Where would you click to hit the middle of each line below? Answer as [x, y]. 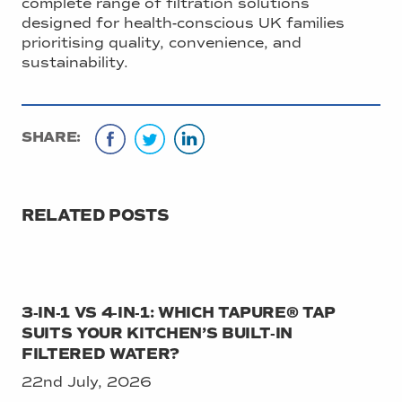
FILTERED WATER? [100, 354]
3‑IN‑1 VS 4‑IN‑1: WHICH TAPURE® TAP [179, 312]
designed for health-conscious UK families [183, 22]
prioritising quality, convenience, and [162, 42]
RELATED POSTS [95, 215]
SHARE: [52, 137]
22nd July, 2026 [87, 381]
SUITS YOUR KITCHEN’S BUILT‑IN [157, 333]
